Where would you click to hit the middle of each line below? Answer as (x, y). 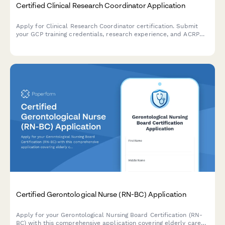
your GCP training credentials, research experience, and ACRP (108, 34)
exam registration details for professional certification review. (108, 42)
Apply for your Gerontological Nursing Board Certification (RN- (109, 215)
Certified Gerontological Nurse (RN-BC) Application (101, 194)
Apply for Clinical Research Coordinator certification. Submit (107, 26)
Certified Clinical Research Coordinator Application (101, 5)
